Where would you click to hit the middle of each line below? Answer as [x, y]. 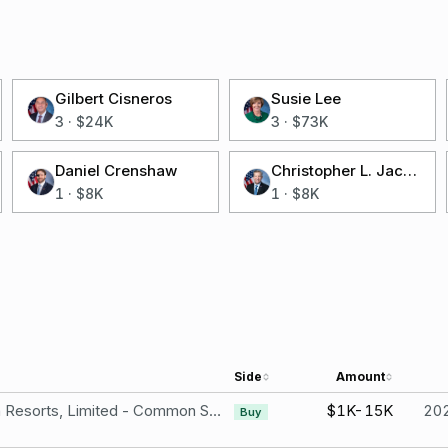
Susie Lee [306, 98]
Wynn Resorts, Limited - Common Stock [215, 410]
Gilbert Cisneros [113, 98]
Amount [360, 376]
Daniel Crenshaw [115, 170]
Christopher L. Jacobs [410, 170]
